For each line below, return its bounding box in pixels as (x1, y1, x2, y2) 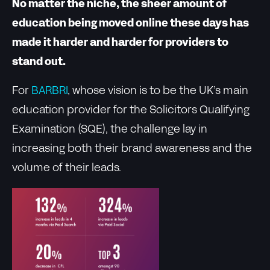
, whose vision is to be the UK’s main (67, 86, 248, 96)
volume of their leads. (12, 163, 121, 174)
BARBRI (31, 86, 67, 96)
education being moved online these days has (12, 19, 249, 29)
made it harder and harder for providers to (12, 38, 228, 48)
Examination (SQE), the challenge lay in (12, 125, 207, 135)
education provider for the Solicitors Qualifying (12, 105, 250, 116)
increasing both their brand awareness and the (12, 144, 252, 154)
